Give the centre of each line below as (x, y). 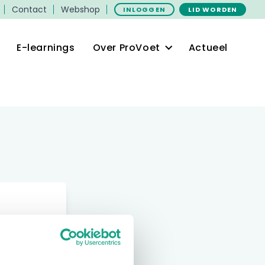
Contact (29, 9)
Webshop (80, 9)
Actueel (208, 47)
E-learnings (46, 47)
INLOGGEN (144, 9)
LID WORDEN (212, 9)
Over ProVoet (126, 47)
